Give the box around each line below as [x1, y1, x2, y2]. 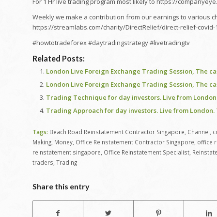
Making [32, 138, 51, 146]
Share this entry [32, 181, 90, 191]
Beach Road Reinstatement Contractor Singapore [49, 127, 185, 136]
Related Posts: [32, 53, 85, 63]
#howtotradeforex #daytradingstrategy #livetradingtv [32, 38, 190, 47]
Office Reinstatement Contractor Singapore [76, 138, 194, 146]
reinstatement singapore [32, 148, 101, 156]
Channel [187, 127, 210, 136]
